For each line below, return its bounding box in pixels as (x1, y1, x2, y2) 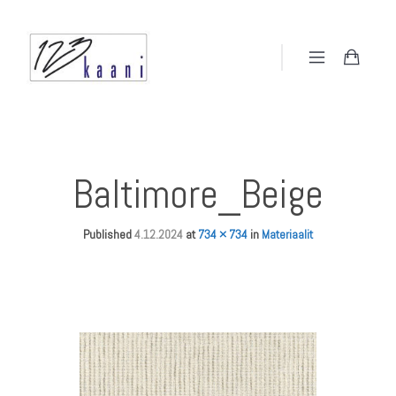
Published (83, 226, 134, 242)
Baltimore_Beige (72, 169, 324, 219)
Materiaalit (262, 226, 313, 242)
